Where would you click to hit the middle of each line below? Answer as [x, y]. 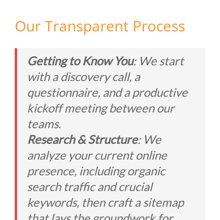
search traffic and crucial [90, 186]
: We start [158, 61]
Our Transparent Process [100, 26]
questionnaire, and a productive [107, 92]
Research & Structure [82, 139]
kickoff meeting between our [101, 108]
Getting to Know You [80, 61]
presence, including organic [96, 171]
